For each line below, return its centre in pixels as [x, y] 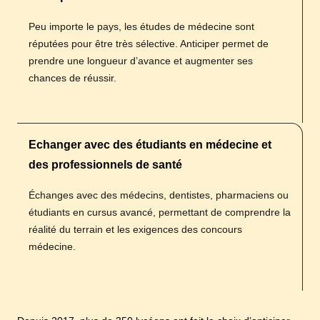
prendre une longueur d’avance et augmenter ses [141, 61]
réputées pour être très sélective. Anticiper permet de [149, 44]
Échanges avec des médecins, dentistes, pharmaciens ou [159, 195]
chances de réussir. [72, 78]
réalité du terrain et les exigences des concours [135, 229]
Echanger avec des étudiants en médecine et [150, 144]
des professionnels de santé [105, 164]
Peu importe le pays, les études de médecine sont [141, 27]
